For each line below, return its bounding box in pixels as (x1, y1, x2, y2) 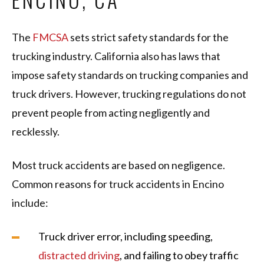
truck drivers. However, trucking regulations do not (12, 87, 246, 101)
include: (12, 196, 48, 210)
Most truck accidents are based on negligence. (12, 159, 225, 172)
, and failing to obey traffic (120, 249, 239, 262)
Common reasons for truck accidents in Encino (12, 177, 224, 191)
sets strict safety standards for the (68, 31, 229, 44)
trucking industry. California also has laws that (12, 49, 220, 63)
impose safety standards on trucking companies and (12, 68, 248, 82)
